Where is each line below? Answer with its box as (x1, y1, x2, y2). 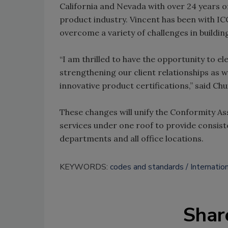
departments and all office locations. (60, 133, 204, 144)
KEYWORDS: (60, 161, 110, 173)
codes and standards (110, 161, 184, 173)
